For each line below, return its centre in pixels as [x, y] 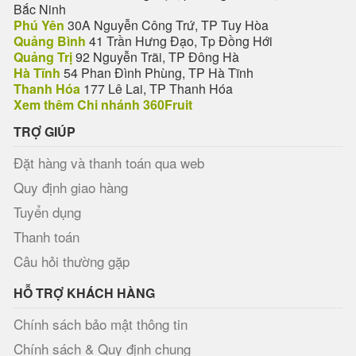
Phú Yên [39, 25]
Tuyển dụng [47, 212]
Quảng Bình [50, 41]
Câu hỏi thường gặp [72, 261]
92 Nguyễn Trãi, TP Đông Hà [156, 57]
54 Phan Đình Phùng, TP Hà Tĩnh [157, 73]
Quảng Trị [43, 57]
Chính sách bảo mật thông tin [101, 324]
